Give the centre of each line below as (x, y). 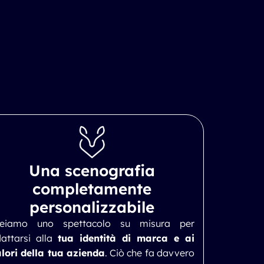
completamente (92, 189)
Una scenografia (92, 171)
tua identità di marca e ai (126, 238)
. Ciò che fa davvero (150, 253)
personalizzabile (92, 207)
